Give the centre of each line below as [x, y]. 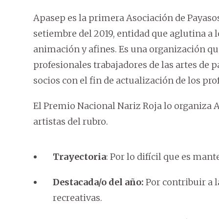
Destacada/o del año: [98, 182]
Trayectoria [79, 157]
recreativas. [77, 198]
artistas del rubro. [71, 122]
